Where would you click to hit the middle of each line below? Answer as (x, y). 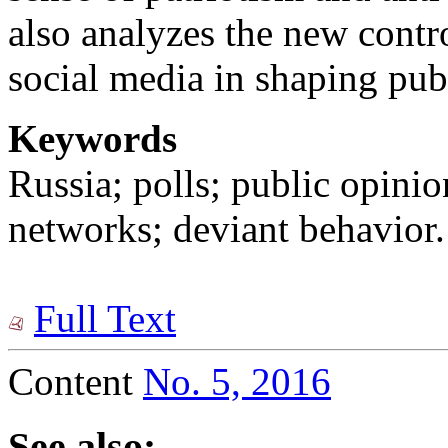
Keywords (92, 139)
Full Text (105, 319)
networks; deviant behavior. (226, 229)
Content (75, 382)
